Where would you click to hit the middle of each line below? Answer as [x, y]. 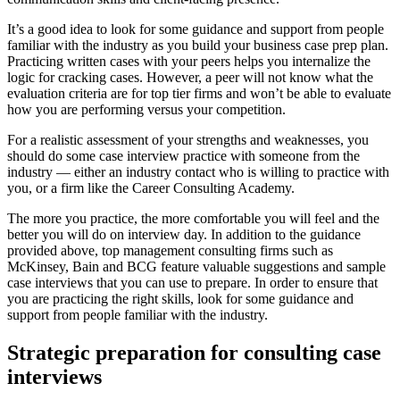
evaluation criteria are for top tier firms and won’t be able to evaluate [199, 93]
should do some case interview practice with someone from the [183, 155]
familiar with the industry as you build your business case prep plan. [198, 45]
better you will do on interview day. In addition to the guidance [184, 234]
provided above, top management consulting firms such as [170, 250]
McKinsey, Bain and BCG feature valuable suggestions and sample [196, 266]
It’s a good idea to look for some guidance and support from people [196, 29]
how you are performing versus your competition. [148, 109]
